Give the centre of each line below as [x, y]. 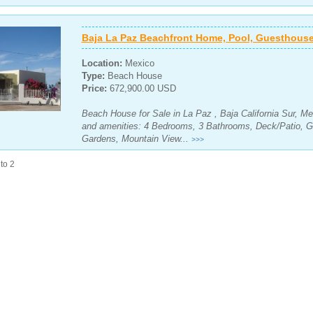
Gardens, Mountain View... [136, 139]
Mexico [138, 63]
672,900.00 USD [143, 88]
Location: [102, 63]
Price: [95, 88]
